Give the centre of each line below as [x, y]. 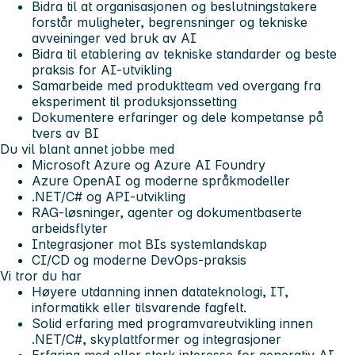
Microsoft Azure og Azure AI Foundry [149, 164]
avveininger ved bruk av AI [114, 38]
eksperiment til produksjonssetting [134, 101]
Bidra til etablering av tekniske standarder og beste [184, 53]
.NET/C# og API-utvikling [109, 196]
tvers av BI [65, 133]
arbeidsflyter [70, 228]
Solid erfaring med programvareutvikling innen [172, 323]
